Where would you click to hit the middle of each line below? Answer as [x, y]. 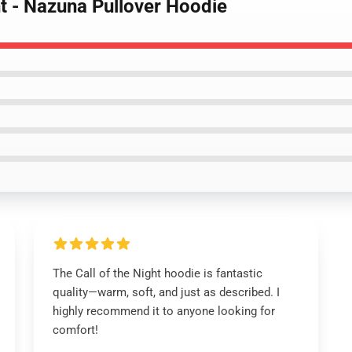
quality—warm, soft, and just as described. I [166, 292]
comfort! [75, 330]
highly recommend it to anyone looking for [163, 311]
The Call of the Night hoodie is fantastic [157, 273]
